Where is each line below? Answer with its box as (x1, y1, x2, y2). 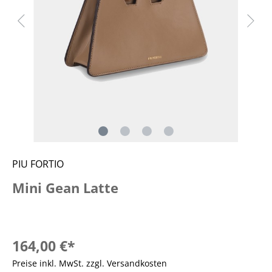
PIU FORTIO (12, 157, 64, 171)
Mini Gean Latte (12, 179, 118, 197)
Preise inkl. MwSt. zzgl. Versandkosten (12, 257, 167, 270)
